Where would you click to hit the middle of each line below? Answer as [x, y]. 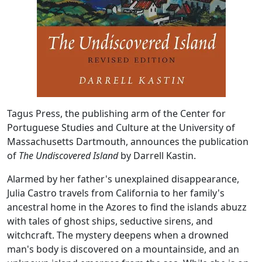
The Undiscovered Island [68, 156]
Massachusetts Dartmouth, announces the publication [128, 142]
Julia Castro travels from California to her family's [116, 193]
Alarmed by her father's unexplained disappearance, [123, 179]
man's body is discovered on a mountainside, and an [123, 249]
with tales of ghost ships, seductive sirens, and [110, 221]
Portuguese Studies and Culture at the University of [121, 127]
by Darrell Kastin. [157, 156]
